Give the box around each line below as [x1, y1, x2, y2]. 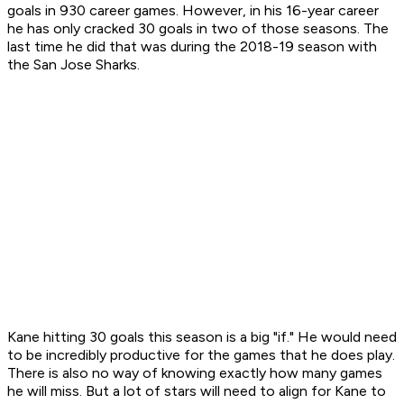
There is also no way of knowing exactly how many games [7, 364, 382, 382]
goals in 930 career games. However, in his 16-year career [7, 2, 379, 20]
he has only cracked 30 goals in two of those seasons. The [7, 20, 389, 38]
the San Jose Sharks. [7, 56, 140, 74]
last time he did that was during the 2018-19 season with [7, 38, 377, 56]
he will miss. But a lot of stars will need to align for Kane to [7, 382, 386, 400]
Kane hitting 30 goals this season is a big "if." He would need [7, 328, 397, 346]
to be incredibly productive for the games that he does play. [7, 346, 395, 364]
